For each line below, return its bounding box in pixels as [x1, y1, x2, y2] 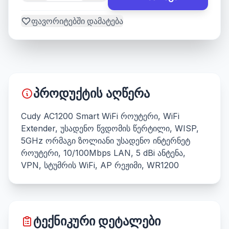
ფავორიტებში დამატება [31, 16, 123, 26]
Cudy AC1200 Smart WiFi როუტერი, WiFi [21, 111, 179, 121]
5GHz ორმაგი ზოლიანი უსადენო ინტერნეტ [21, 135, 190, 146]
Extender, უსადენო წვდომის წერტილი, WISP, [21, 123, 199, 133]
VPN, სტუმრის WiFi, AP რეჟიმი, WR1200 [21, 160, 179, 170]
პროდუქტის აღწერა [33, 86, 150, 101]
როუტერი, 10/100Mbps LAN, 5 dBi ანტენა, [21, 148, 186, 158]
